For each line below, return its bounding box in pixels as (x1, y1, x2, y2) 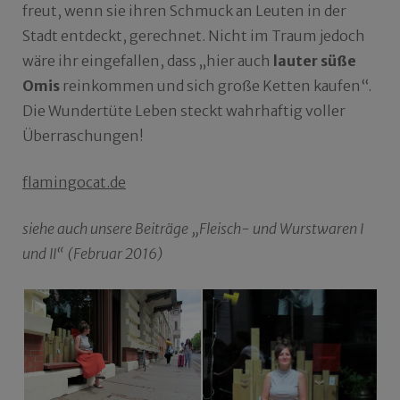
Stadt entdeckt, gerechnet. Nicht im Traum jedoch (22, 27, 365, 46)
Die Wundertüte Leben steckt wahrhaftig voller (22, 102, 346, 121)
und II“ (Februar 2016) (22, 245, 163, 263)
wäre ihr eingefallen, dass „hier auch (22, 52, 273, 71)
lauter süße (273, 52, 356, 71)
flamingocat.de (22, 173, 126, 192)
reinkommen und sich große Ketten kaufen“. (60, 77, 371, 96)
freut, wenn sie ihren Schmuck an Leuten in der (22, 2, 346, 21)
